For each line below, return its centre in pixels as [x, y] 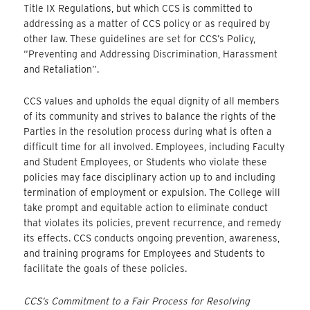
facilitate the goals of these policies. [106, 269]
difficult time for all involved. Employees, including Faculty [154, 147]
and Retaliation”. [62, 69]
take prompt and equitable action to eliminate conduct [146, 208]
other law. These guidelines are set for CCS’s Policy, [140, 38]
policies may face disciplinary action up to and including [150, 177]
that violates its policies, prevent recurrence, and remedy [153, 223]
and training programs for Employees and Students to [145, 254]
